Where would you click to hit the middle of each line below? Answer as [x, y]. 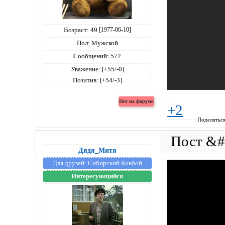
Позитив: [85, 80]
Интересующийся [97, 176]
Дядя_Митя [97, 150]
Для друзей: [69, 163]
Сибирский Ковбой [114, 163]
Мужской [104, 43]
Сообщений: [91, 56]
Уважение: [85, 69]
